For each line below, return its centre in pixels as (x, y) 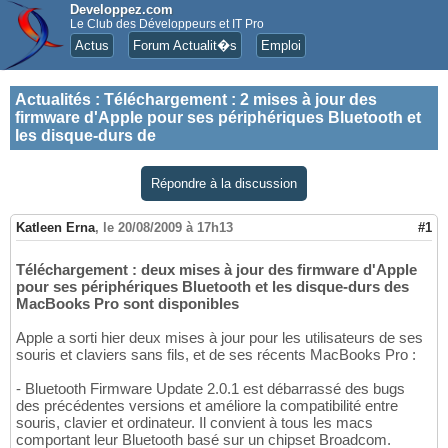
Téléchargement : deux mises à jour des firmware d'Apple (216, 270)
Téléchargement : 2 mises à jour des (240, 99)
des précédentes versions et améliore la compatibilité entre (207, 406)
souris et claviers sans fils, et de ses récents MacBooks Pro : (216, 355)
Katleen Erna (55, 228)
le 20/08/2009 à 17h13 (168, 228)
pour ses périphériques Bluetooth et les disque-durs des (212, 287)
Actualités (53, 99)
